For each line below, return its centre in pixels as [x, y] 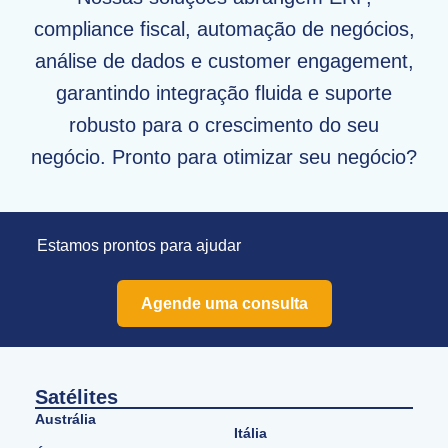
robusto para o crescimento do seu [224, 124]
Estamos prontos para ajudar [138, 246]
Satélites [76, 397]
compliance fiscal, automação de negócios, [224, 28]
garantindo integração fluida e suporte [224, 92]
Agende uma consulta [224, 304]
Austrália [65, 419]
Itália [250, 433]
